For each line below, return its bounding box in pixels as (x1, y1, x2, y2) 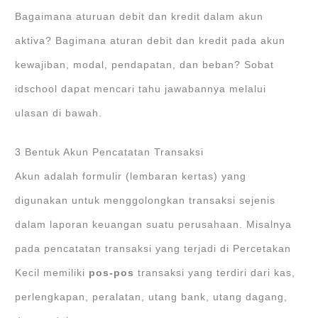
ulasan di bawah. (15, 107, 103, 119)
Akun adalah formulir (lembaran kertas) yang (15, 171, 247, 182)
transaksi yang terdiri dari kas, (134, 268, 296, 279)
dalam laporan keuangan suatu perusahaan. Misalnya (15, 219, 292, 231)
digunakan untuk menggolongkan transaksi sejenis (15, 195, 276, 207)
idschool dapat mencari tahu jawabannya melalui (15, 83, 267, 94)
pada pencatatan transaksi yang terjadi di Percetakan (15, 243, 292, 255)
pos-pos (89, 268, 135, 279)
